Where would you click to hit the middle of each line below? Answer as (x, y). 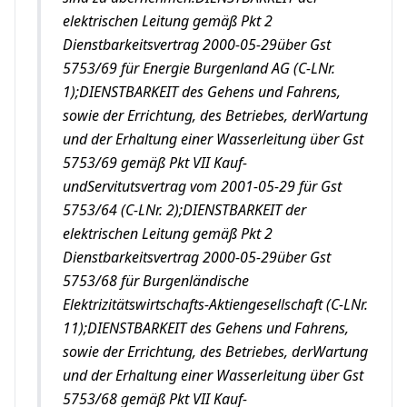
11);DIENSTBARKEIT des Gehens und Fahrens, (206, 328)
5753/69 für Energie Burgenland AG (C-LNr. (199, 68)
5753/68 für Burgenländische (156, 281)
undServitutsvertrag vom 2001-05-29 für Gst (202, 186)
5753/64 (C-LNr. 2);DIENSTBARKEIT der (184, 210)
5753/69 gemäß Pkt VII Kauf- (155, 163)
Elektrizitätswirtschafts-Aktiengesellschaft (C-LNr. (215, 304)
